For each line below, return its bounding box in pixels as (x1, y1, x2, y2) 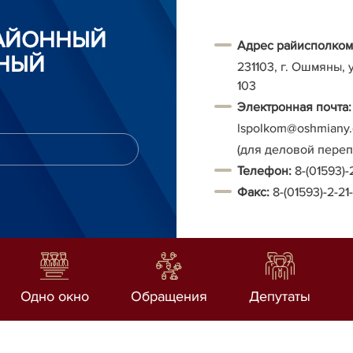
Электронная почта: (237, 99, 351, 115)
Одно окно (20, 288, 89, 305)
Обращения (130, 288, 207, 305)
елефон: (243, 163, 295, 179)
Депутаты (249, 288, 311, 305)
